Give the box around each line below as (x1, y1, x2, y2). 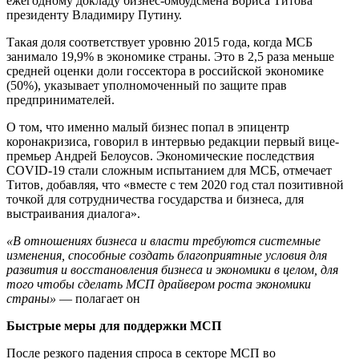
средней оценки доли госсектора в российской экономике (6, 63, 324, 78)
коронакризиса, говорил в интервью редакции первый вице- (6, 134, 339, 148)
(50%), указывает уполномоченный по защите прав (6, 78, 287, 92)
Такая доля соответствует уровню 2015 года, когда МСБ (6, 34, 313, 49)
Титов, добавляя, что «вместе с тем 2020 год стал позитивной (6, 177, 344, 192)
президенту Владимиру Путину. (6, 7, 182, 22)
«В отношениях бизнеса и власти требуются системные (6, 233, 321, 248)
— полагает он (56, 291, 140, 305)
